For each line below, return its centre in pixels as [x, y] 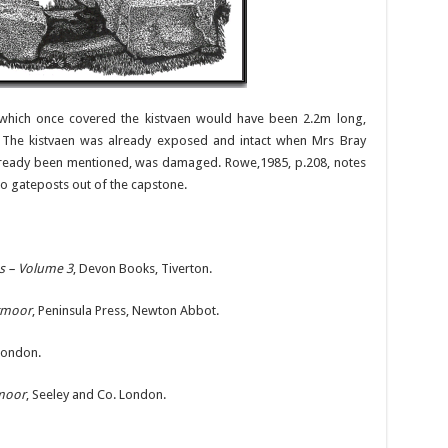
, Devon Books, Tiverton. [142, 268]
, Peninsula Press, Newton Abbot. [125, 310]
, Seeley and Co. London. [95, 394]
